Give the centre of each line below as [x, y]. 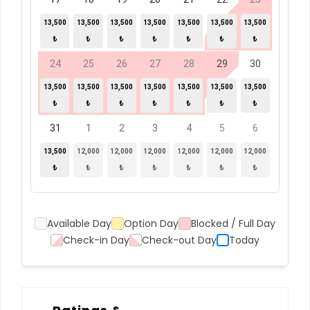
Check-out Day [179, 240]
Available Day [79, 224]
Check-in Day [96, 240]
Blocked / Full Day [233, 224]
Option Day [151, 224]
